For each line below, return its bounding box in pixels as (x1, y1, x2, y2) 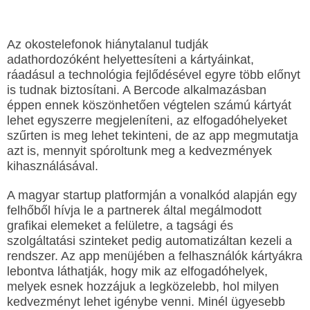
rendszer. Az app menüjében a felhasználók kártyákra (7, 249, 302, 263)
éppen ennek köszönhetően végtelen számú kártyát (7, 98, 291, 112)
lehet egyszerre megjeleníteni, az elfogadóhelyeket (7, 113, 287, 127)
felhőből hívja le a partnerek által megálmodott (7, 203, 262, 217)
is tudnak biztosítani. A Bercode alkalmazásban (7, 83, 266, 97)
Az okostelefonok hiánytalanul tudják (7, 37, 208, 51)
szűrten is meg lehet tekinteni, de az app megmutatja (7, 129, 298, 143)
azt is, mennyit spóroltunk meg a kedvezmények (7, 144, 272, 158)
